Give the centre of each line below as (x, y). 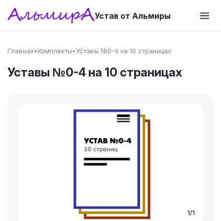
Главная (20, 51)
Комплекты (55, 51)
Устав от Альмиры (133, 16)
